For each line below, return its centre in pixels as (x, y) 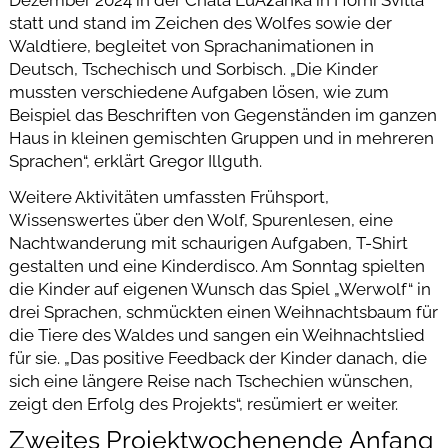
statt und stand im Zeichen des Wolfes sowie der (200, 23)
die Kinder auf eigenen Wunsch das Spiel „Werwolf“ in (219, 289)
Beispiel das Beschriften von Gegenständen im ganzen (222, 115)
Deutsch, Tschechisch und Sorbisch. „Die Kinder (193, 69)
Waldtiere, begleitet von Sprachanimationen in (191, 46)
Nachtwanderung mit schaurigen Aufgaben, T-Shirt (208, 243)
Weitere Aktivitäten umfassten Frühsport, (168, 197)
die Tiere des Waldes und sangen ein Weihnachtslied (216, 335)
